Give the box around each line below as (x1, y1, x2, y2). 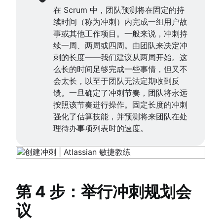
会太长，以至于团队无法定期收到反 (53, 75, 180, 86)
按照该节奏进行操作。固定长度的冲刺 (53, 99, 187, 110)
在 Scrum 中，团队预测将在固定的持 (53, 4, 184, 15)
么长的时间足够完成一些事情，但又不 (53, 64, 187, 74)
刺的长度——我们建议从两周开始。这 (53, 52, 187, 62)
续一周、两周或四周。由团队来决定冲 (53, 40, 187, 50)
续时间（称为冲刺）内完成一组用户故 (53, 16, 187, 27)
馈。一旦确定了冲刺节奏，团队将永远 (53, 87, 187, 98)
